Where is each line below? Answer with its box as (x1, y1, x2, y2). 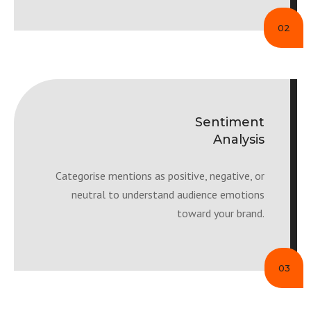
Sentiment (195, 115, 264, 130)
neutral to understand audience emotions (72, 187, 264, 201)
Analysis (213, 132, 264, 147)
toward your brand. (177, 206, 264, 220)
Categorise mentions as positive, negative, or (56, 169, 264, 183)
